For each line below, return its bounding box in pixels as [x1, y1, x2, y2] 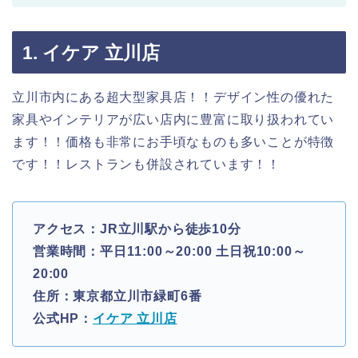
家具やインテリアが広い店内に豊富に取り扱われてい [12, 113, 335, 126]
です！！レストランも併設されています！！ [12, 157, 280, 171]
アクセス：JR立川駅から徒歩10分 [33, 222, 241, 236]
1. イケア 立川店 [22, 42, 160, 63]
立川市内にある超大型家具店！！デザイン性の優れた [12, 90, 335, 104]
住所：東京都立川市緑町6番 [33, 289, 202, 303]
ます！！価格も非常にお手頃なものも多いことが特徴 [12, 135, 335, 149]
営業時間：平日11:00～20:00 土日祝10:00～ [33, 245, 306, 258]
